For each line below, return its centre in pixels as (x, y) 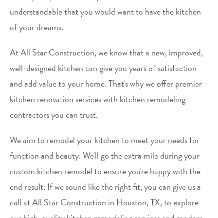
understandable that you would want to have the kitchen (105, 11)
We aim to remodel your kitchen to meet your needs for (105, 140)
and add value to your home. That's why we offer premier (106, 83)
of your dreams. (37, 27)
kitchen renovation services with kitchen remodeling (98, 99)
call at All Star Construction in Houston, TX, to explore (104, 202)
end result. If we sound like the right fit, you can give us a (105, 187)
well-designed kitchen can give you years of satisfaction (103, 68)
